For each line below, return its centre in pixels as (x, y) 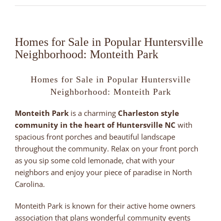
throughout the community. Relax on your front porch (107, 148)
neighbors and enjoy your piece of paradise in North (103, 172)
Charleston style (148, 113)
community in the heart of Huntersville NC (95, 125)
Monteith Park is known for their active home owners (105, 205)
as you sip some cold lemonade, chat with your (95, 160)
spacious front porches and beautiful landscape (95, 136)
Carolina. (30, 184)
